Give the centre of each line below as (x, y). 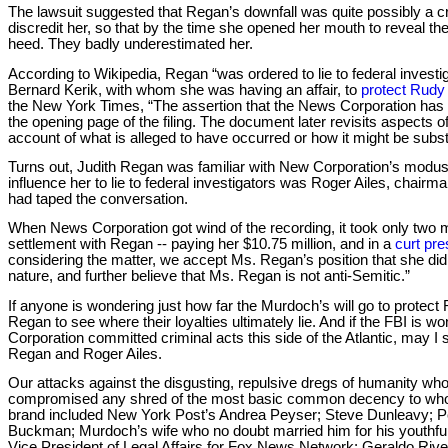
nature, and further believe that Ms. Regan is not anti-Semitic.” (209, 276)
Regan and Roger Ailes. (85, 353)
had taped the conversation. (98, 198)
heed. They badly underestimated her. (130, 44)
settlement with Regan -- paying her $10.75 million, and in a (201, 244)
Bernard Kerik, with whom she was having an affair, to (184, 89)
